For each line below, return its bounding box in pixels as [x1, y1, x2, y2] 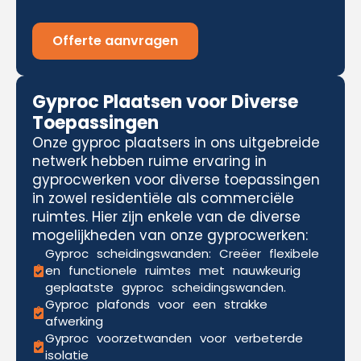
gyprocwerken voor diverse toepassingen [32, 170, 320, 189]
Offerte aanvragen [52, 31, 178, 50]
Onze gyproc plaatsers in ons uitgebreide [32, 133, 320, 152]
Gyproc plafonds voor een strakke [45, 296, 268, 313]
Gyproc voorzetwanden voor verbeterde [45, 330, 303, 346]
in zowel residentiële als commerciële [32, 189, 294, 208]
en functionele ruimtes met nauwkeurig [45, 262, 301, 279]
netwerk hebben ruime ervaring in [32, 151, 267, 171]
